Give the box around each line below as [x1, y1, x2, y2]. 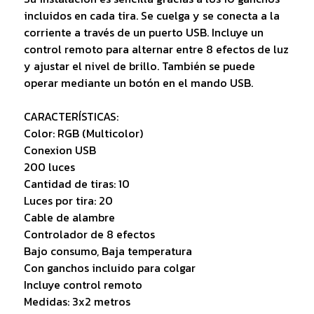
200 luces [23, 158, 75, 175]
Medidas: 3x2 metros [23, 292, 130, 310]
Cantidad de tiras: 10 [23, 175, 130, 192]
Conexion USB [23, 141, 96, 158]
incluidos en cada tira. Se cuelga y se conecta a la [23, 6, 280, 24]
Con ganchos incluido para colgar [23, 259, 196, 276]
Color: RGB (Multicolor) [23, 124, 143, 142]
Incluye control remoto [23, 275, 142, 293]
